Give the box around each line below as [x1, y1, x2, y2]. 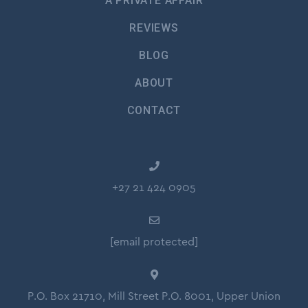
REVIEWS [129, 21, 179, 35]
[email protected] [110, 235, 198, 250]
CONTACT [126, 104, 181, 118]
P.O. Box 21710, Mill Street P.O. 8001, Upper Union [27, 289, 280, 304]
